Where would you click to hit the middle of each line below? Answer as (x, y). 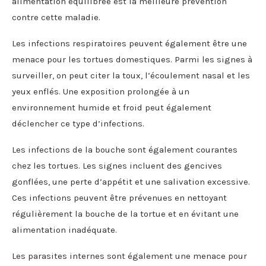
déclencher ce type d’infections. (78, 123)
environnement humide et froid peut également (112, 107)
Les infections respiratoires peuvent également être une (129, 43)
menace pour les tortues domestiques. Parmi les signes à (132, 59)
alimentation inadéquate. (64, 229)
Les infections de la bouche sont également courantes (125, 149)
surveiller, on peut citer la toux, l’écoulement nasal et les (131, 75)
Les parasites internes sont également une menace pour (129, 256)
